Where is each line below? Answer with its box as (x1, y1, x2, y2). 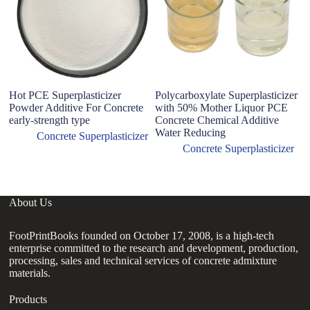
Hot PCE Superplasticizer (9, 89, 122, 102)
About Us (9, 196, 53, 208)
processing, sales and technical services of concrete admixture (9, 254, 277, 266)
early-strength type (9, 114, 91, 127)
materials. (9, 266, 51, 279)
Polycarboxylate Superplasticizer (154, 89, 298, 102)
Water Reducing (154, 127, 226, 139)
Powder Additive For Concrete (9, 102, 144, 114)
